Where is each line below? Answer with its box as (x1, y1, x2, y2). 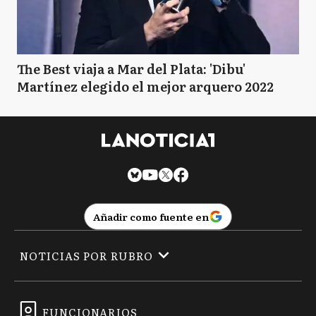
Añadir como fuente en (93, 209, 209, 224)
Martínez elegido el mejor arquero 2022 (17, 77, 274, 97)
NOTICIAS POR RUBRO (20, 247, 153, 264)
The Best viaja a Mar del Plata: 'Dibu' (17, 59, 245, 79)
